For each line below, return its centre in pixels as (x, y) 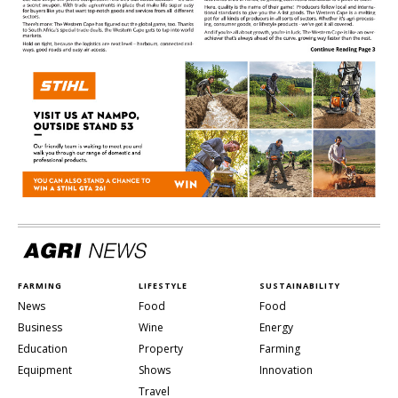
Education (43, 349)
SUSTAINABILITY (300, 286)
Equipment (45, 370)
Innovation (286, 370)
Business (40, 328)
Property (161, 349)
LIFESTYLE (163, 286)
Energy (276, 328)
